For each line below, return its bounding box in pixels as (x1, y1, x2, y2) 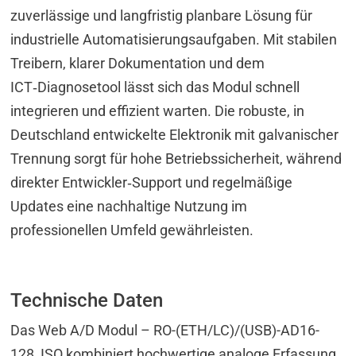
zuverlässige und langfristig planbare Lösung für (10, 6, 313, 24)
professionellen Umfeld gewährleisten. (10, 221, 254, 238)
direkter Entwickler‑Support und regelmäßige (10, 173, 293, 191)
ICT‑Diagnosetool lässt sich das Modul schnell (10, 78, 300, 95)
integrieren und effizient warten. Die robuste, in (10, 102, 305, 119)
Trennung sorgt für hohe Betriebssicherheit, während (10, 149, 342, 167)
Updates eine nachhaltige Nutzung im (10, 197, 248, 215)
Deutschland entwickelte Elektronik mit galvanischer (10, 126, 339, 143)
